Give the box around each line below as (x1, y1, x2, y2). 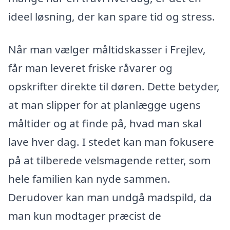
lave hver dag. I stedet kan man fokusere (8, 134, 214, 149)
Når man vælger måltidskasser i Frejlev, (8, 42, 206, 56)
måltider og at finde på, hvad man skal (8, 116, 202, 130)
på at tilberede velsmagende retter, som (8, 152, 210, 167)
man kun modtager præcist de (8, 208, 161, 223)
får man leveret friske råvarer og (8, 60, 172, 75)
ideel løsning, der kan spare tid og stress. (8, 9, 215, 24)
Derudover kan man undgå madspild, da (8, 189, 212, 204)
